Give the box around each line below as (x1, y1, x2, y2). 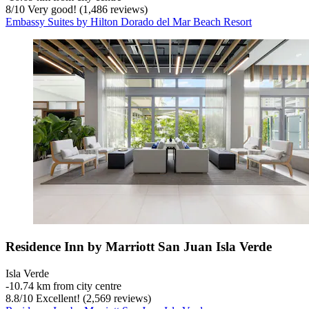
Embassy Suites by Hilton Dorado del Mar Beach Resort (6, 15, 252, 28)
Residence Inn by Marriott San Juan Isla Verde (6, 239, 272, 255)
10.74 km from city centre (9, 280, 121, 292)
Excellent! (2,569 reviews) (33, 292, 151, 305)
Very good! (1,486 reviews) (25, 3, 148, 15)
